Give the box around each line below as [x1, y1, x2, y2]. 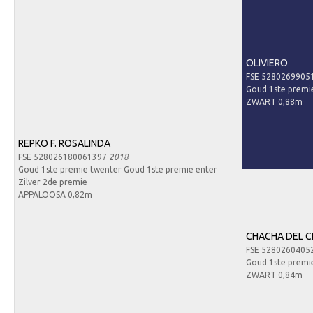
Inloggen [27, 71, 62, 82]
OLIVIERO [245, 57, 288, 68]
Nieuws [27, 21, 57, 32]
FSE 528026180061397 [17, 152, 109, 161]
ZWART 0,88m [245, 96, 303, 106]
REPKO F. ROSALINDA [17, 137, 110, 149]
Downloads [27, 46, 72, 57]
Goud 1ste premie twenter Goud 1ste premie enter [17, 164, 217, 174]
